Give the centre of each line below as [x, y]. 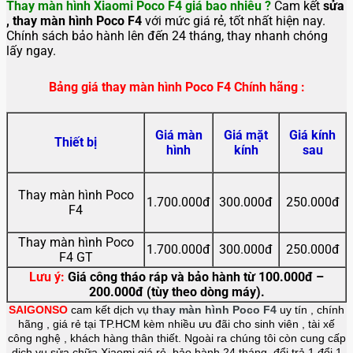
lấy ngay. [31, 51]
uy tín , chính [312, 310]
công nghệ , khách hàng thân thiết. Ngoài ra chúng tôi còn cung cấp [176, 338]
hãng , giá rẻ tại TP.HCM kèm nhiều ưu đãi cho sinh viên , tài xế [176, 324]
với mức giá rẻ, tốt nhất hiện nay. [235, 21]
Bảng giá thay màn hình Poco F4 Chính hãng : [176, 87]
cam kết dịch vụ [111, 310]
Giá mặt [246, 136]
